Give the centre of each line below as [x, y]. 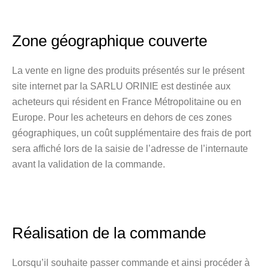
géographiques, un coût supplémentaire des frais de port [131, 133]
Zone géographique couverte [110, 41]
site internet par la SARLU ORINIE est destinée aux [121, 86]
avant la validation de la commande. [89, 164]
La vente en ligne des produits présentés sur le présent [128, 71]
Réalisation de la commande [109, 233]
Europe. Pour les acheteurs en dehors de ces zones [122, 117]
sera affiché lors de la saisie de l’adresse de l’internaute [130, 149]
